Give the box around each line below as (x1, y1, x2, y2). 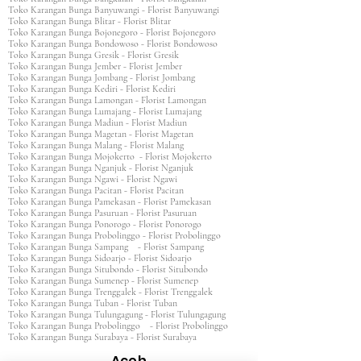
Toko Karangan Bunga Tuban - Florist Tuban (8, 297, 187, 309)
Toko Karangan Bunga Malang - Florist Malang (8, 139, 193, 151)
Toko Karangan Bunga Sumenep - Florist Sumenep (8, 275, 208, 286)
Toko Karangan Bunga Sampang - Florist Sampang (8, 241, 214, 252)
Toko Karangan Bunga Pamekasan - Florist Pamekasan (8, 196, 221, 207)
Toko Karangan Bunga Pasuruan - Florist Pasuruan (8, 207, 199, 218)
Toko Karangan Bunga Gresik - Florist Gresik (8, 49, 184, 60)
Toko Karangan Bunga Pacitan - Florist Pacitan (8, 185, 193, 196)
